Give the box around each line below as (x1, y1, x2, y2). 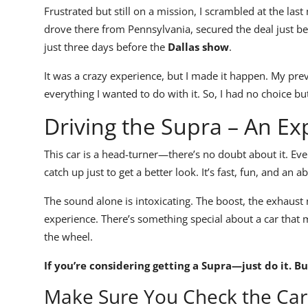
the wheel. (44, 230, 93, 244)
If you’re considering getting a (44, 258, 201, 273)
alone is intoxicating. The (93, 194, 216, 208)
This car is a (44, 147, 102, 162)
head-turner (102, 147, 158, 162)
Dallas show (168, 40, 229, 54)
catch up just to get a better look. (44, 165, 201, 179)
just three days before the (44, 40, 168, 54)
